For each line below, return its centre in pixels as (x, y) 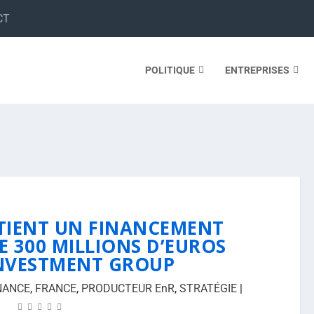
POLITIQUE (170, 70)
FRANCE (56, 288)
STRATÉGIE (208, 288)
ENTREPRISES (257, 70)
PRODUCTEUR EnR (128, 288)
